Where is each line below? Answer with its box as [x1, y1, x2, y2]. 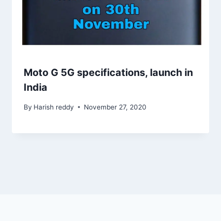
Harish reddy [34, 103, 74, 111]
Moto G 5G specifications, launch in [24, 66, 193, 78]
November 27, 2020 [84, 103, 147, 111]
